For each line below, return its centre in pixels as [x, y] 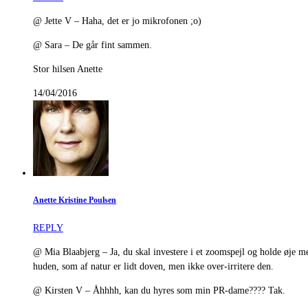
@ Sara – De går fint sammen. [92, 45]
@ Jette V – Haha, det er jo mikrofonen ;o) [117, 21]
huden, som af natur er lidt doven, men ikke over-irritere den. [153, 267]
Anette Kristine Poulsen [75, 201]
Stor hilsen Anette [68, 69]
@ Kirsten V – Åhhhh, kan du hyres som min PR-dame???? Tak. [159, 291]
